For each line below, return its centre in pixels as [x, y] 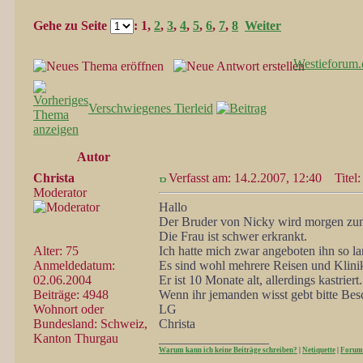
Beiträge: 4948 [71, 295]
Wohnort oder [68, 309]
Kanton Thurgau [76, 338]
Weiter [263, 26]
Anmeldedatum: [74, 265]
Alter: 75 [56, 251]
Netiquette [319, 350]
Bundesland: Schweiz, [90, 324]
